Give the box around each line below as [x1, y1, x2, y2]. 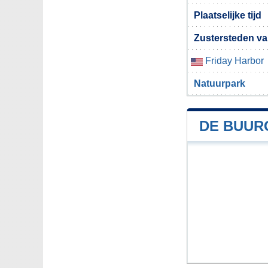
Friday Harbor [203, 56, 264, 66]
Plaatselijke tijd [194, 10, 261, 21]
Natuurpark [194, 78, 245, 89]
